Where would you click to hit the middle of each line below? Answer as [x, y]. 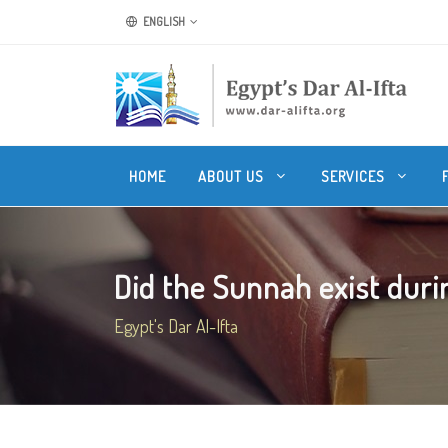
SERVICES [355, 176]
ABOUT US [233, 176]
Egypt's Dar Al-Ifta [176, 326]
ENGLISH [163, 21]
